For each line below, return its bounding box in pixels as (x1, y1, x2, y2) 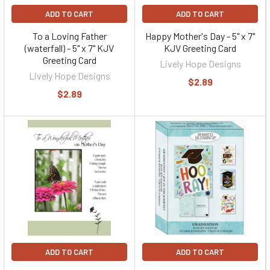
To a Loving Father (32, 30, 107, 42)
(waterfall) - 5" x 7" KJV (25, 42, 114, 54)
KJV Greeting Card (164, 42, 236, 54)
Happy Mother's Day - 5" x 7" (145, 30, 255, 42)
